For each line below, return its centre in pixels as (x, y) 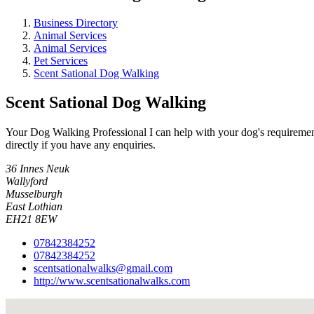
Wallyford (27, 182)
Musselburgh (34, 194)
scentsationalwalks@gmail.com (103, 268)
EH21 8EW (31, 219)
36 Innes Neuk (37, 169)
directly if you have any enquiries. (81, 145)
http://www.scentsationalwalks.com (112, 281)
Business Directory (76, 22)
